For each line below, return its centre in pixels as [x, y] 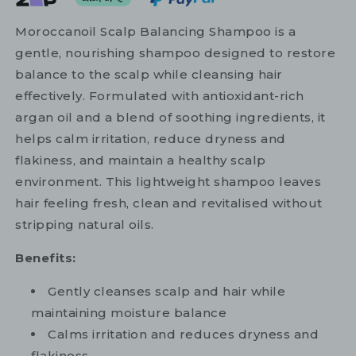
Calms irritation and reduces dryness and [183, 335]
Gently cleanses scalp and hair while [166, 292]
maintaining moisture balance [129, 313]
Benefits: [46, 258]
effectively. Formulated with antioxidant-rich [160, 96]
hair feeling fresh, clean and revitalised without [169, 203]
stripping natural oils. [85, 225]
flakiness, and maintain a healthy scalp [141, 161]
